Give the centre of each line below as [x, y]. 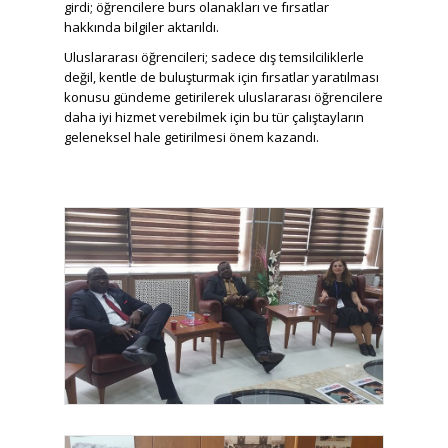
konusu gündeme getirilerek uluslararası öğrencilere [223, 96]
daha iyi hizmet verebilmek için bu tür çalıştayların [214, 116]
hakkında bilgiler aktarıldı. [141, 26]
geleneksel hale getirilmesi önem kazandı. [191, 136]
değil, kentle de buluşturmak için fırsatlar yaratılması [221, 76]
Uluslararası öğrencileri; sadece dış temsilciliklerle [214, 56]
